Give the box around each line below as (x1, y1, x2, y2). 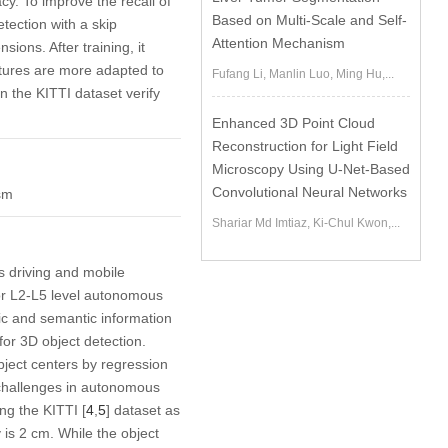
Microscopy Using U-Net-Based (212, 161, 411, 177)
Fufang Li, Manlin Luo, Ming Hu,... (212, 67, 395, 81)
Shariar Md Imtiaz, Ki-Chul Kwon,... (212, 216, 401, 230)
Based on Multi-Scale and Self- (212, 12, 408, 28)
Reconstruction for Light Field (212, 138, 399, 154)
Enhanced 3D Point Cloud (212, 115, 376, 131)
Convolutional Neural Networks (212, 184, 408, 200)
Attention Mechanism (212, 35, 346, 51)
